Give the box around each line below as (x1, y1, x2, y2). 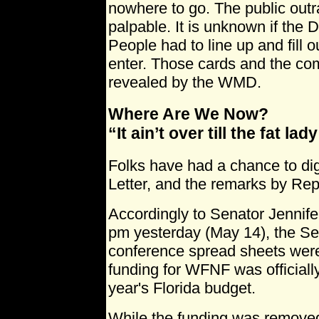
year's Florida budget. (108, 279, 256, 298)
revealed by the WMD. (108, 73, 261, 91)
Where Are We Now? (108, 105, 268, 124)
